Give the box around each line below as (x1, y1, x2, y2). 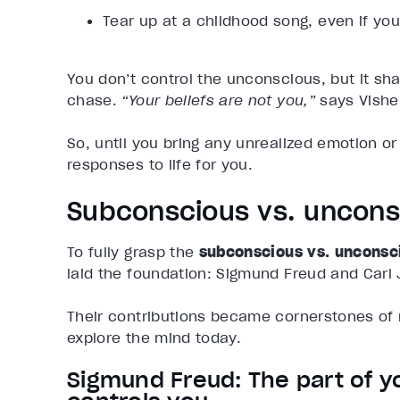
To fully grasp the (67, 242, 199, 261)
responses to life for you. (67, 154, 254, 173)
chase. (67, 90, 122, 109)
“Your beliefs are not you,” (121, 90, 321, 109)
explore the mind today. (67, 328, 242, 346)
